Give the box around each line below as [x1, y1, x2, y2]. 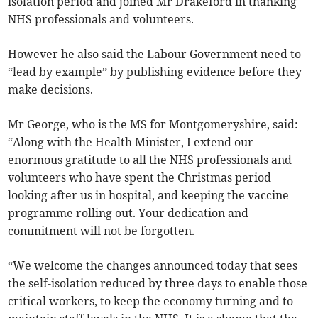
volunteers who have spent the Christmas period [8, 170, 272, 185]
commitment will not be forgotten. [8, 223, 195, 238]
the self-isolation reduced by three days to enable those [8, 275, 308, 290]
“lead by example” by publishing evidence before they [8, 64, 302, 79]
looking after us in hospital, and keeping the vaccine [8, 187, 290, 202]
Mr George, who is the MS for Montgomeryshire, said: [8, 116, 299, 131]
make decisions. [8, 82, 94, 97]
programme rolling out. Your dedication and [8, 205, 249, 220]
